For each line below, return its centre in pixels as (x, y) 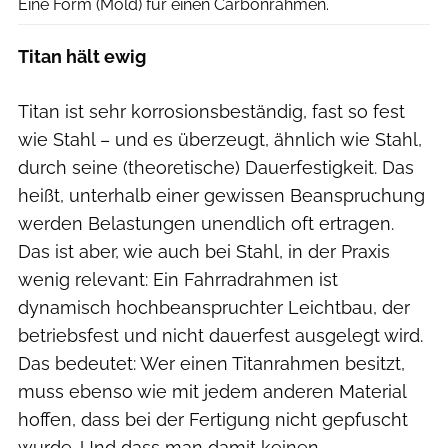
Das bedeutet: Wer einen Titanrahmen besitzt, (211, 364)
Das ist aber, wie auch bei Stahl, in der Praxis (204, 252)
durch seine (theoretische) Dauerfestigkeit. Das (216, 168)
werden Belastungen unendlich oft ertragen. (206, 224)
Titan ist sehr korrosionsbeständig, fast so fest (211, 112)
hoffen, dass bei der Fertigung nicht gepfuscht (213, 420)
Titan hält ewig (82, 57)
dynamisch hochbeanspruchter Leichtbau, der (214, 308)
